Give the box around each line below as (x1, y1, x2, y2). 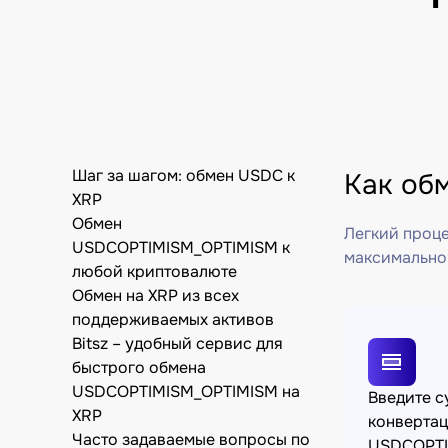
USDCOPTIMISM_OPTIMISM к (72, 237, 290, 258)
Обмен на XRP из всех (72, 285, 239, 306)
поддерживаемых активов (72, 309, 274, 330)
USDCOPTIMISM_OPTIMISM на (72, 381, 300, 402)
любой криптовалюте (72, 261, 237, 282)
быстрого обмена (72, 357, 206, 378)
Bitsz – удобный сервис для (72, 333, 283, 354)
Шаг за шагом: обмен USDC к (72, 165, 295, 186)
